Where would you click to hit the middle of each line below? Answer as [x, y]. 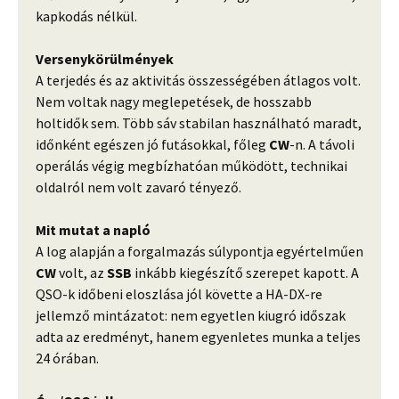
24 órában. [67, 358]
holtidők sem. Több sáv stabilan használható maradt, [199, 123]
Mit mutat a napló [93, 230]
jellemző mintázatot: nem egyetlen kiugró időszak [191, 316]
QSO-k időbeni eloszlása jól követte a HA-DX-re [179, 294]
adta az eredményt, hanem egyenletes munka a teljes [198, 337]
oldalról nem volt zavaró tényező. [138, 187]
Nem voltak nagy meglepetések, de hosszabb [174, 102]
